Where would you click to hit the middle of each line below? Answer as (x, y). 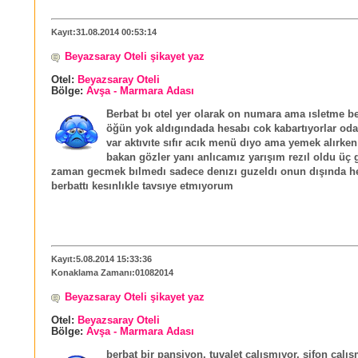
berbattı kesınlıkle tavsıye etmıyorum (142, 187)
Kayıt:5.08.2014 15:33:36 (101, 259)
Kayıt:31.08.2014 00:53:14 (104, 32)
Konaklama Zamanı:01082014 (112, 272)
